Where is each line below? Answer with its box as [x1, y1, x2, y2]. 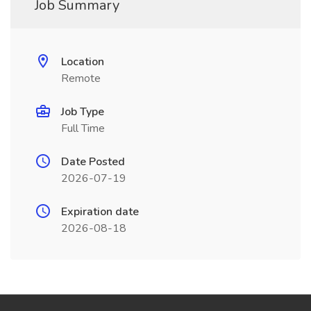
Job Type [61, 104, 104, 119]
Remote [61, 71, 101, 86]
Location [61, 54, 104, 69]
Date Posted [61, 154, 125, 169]
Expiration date [61, 204, 139, 219]
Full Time [61, 121, 105, 136]
